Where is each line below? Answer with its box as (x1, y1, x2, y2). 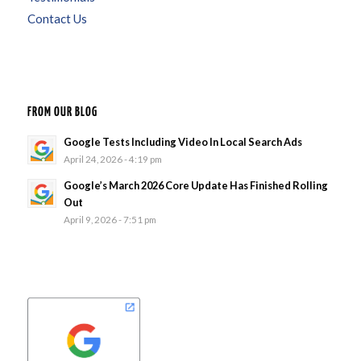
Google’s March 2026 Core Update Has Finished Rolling (63, 179, 328, 193)
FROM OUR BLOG (27, 106, 98, 119)
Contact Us (27, 11, 87, 27)
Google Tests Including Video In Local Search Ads (63, 135, 302, 149)
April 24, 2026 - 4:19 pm (63, 153, 162, 165)
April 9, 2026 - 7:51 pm (63, 214, 156, 226)
